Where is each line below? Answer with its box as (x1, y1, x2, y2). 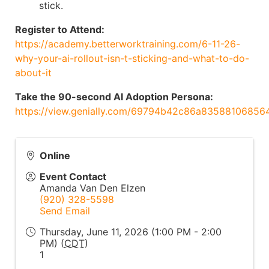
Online (40, 150, 70, 162)
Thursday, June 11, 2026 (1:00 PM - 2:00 (40, 226, 222, 238)
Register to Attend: (15, 23, 104, 35)
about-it (15, 67, 52, 79)
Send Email (40, 205, 90, 217)
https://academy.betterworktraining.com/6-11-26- (15, 38, 240, 50)
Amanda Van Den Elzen (40, 182, 145, 194)
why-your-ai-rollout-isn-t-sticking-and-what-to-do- (15, 52, 249, 64)
